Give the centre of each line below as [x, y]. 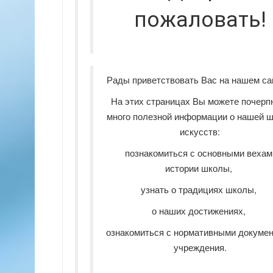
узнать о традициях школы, [200, 189]
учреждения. [200, 247]
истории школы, [200, 168]
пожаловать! [200, 20]
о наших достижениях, [200, 211]
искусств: [200, 131]
